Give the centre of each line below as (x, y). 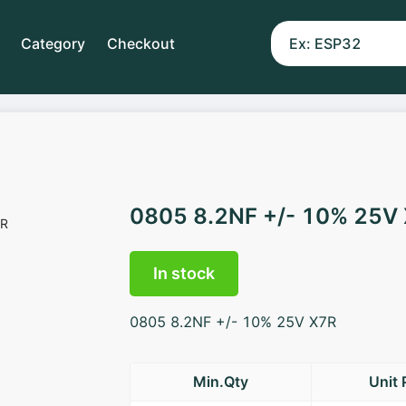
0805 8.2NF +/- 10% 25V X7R (233, 322)
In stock (184, 273)
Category (53, 43)
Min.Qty (221, 382)
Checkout (141, 43)
